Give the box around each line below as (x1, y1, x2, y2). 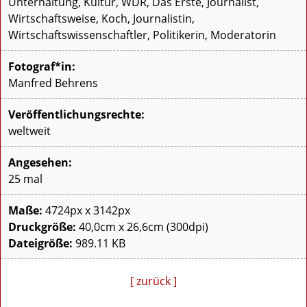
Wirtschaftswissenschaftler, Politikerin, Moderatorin (8, 27, 276, 43)
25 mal (8, 171, 42, 187)
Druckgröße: (8, 219, 76, 235)
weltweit (8, 123, 51, 139)
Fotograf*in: (8, 59, 75, 75)
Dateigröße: (8, 236, 73, 251)
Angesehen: (8, 155, 72, 171)
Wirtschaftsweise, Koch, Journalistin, (8, 11, 195, 27)
